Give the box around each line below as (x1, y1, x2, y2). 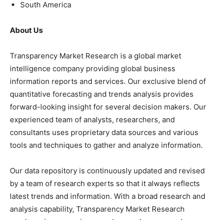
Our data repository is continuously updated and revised (10, 165, 205, 175)
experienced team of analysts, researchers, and (10, 114, 175, 124)
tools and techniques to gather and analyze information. (10, 140, 203, 150)
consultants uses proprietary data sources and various (10, 127, 198, 137)
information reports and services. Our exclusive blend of (10, 76, 206, 86)
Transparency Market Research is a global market (10, 51, 181, 60)
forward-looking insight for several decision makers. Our (10, 102, 206, 111)
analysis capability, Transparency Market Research (10, 204, 185, 214)
